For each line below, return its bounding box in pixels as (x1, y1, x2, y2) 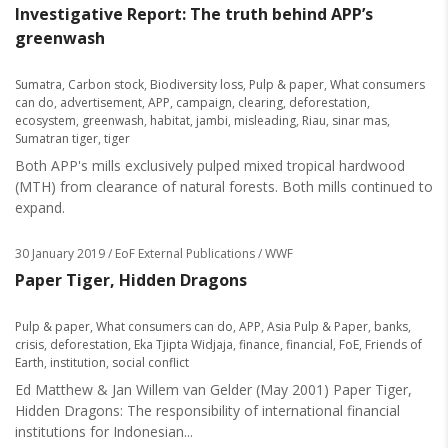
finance (239, 336, 280, 353)
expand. (15, 198, 65, 217)
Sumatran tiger (15, 130, 98, 147)
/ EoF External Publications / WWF (105, 245, 293, 262)
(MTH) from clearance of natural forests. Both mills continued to (15, 177, 433, 196)
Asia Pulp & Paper (267, 318, 368, 335)
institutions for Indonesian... (15, 422, 193, 441)
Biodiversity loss (150, 76, 243, 93)
